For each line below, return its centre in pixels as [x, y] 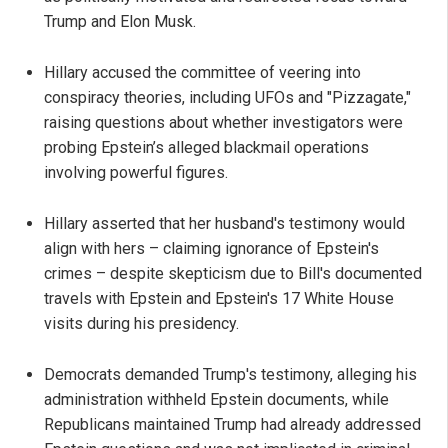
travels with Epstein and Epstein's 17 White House [219, 299]
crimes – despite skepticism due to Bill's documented [233, 274]
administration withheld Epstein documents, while [216, 400]
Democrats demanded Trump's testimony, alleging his [230, 375]
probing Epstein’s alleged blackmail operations [206, 148]
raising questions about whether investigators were [223, 123]
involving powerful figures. [136, 173]
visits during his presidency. [141, 324]
